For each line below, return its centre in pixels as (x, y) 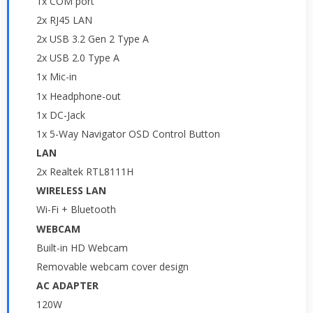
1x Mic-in (57, 77)
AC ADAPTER (67, 285)
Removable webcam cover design (112, 266)
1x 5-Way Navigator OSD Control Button (128, 133)
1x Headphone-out (79, 96)
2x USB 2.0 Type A (78, 58)
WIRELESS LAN (71, 191)
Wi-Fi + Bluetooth (76, 210)
